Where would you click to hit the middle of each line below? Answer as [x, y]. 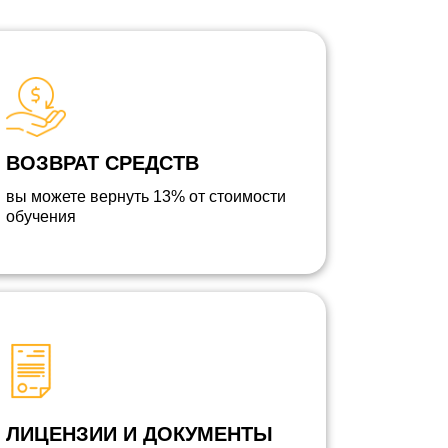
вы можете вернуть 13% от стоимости [146, 196]
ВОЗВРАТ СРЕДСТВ [102, 163]
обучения [41, 216]
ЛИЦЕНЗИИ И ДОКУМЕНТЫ [139, 434]
